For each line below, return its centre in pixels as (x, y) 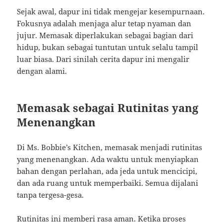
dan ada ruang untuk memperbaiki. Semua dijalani (108, 183)
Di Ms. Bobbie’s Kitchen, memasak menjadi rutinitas (110, 147)
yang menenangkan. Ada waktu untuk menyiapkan (108, 159)
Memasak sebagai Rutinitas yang (108, 108)
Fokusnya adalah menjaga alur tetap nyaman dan (104, 24)
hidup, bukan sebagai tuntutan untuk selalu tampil (108, 47)
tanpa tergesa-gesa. (51, 195)
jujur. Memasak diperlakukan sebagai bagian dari (105, 35)
